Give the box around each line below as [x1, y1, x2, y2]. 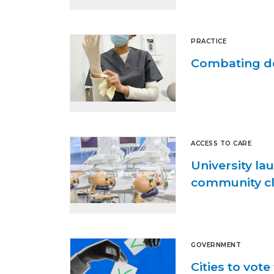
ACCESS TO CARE [191, 139, 251, 147]
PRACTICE [191, 37, 226, 46]
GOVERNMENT [191, 241, 241, 250]
